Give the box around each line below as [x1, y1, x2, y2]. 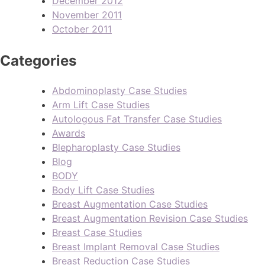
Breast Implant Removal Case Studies [52, 240, 219, 253]
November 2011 [52, 8, 122, 21]
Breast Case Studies [52, 226, 142, 238]
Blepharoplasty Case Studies [52, 141, 180, 153]
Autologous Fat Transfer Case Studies [52, 112, 222, 125]
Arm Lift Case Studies [52, 98, 150, 111]
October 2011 [52, 22, 112, 35]
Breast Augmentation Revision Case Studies [52, 212, 248, 224]
